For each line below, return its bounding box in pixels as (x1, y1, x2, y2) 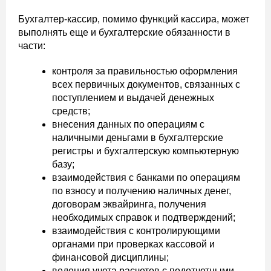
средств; (52, 105, 90, 116)
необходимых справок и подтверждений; (52, 212, 235, 223)
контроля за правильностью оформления (52, 65, 238, 76)
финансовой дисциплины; (52, 252, 169, 263)
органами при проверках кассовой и (52, 238, 215, 249)
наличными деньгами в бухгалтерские (52, 132, 223, 143)
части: (18, 40, 45, 51)
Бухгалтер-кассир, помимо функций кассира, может (18, 13, 249, 24)
